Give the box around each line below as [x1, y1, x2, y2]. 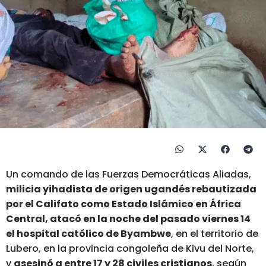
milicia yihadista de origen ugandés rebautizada [6, 182, 256, 197]
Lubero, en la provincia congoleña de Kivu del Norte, [6, 242, 254, 256]
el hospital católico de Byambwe [6, 227, 171, 241]
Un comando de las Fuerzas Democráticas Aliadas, [6, 167, 251, 182]
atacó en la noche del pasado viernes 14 [50, 212, 251, 226]
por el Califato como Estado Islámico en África [6, 197, 241, 211]
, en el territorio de [171, 227, 258, 241]
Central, [6, 212, 50, 226]
